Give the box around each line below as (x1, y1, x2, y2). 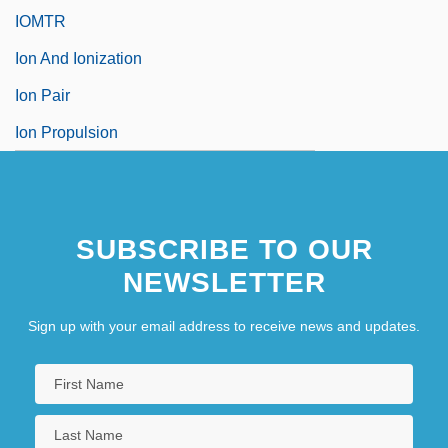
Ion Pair (15, 86, 70, 104)
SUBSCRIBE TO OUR (75, 233, 373, 265)
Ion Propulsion (15, 123, 118, 141)
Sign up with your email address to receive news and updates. (28, 317, 420, 334)
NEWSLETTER (122, 266, 326, 298)
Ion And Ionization (15, 49, 142, 67)
